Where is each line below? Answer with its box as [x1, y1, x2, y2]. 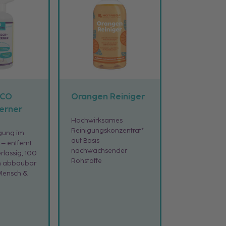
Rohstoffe [71, 156, 102, 165]
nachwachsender [71, 146, 127, 155]
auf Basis [71, 136, 99, 145]
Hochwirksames [71, 116, 123, 125]
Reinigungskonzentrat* [71, 126, 144, 135]
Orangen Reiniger [71, 91, 145, 102]
